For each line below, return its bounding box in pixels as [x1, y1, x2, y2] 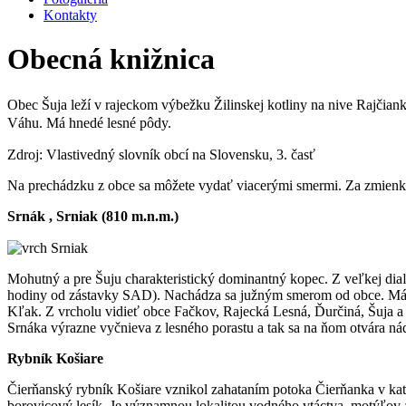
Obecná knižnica [7, 43, 215, 76]
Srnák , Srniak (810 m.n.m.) [7, 208, 179, 224]
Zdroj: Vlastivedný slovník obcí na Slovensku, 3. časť [7, 146, 315, 162]
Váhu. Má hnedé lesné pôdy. [7, 114, 171, 130]
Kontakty [43, 7, 97, 23]
